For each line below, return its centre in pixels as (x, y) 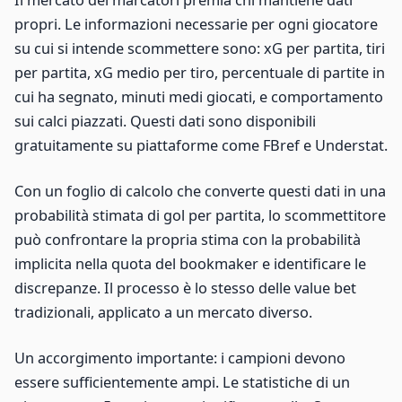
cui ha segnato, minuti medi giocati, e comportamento (199, 97)
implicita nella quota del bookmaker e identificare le (190, 264)
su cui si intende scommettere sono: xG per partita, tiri (200, 49)
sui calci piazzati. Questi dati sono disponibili (165, 122)
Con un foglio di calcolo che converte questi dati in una (200, 192)
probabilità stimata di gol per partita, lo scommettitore (200, 216)
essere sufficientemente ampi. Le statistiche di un (182, 383)
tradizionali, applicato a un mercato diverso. (163, 313)
